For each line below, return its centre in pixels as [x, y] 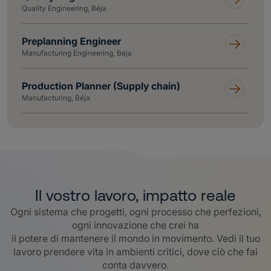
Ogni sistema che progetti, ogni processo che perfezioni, [135, 212]
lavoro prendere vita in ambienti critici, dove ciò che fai [135, 252]
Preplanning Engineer [71, 41]
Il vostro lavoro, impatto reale [135, 196]
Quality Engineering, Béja [64, 8]
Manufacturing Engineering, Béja [77, 53]
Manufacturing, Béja [56, 98]
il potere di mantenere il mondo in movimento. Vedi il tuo [135, 239]
